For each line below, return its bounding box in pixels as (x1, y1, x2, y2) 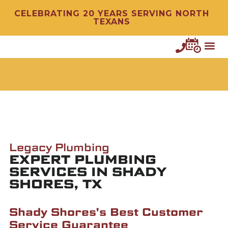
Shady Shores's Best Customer (9, 208, 203, 218)
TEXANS (93, 17, 130, 26)
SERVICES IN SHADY (9, 167, 167, 179)
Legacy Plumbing (9, 144, 109, 154)
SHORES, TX (9, 179, 102, 191)
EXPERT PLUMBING (9, 155, 156, 167)
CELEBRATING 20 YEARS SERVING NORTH (14, 9, 209, 18)
